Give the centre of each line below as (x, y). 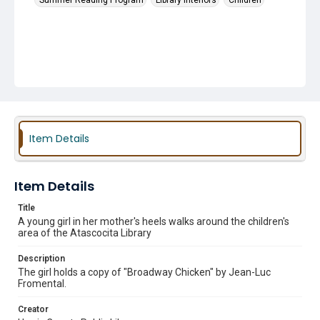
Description (41, 259)
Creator (33, 309)
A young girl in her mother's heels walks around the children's (154, 221)
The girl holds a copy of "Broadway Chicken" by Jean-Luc (144, 272)
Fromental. (42, 284)
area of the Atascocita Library (85, 233)
